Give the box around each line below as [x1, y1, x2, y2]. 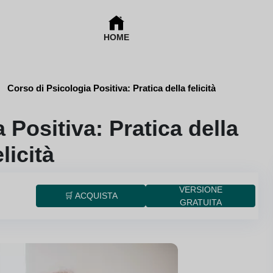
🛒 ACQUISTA [64, 191, 118, 200]
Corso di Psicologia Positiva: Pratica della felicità [7, 83, 216, 93]
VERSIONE [179, 184, 222, 194]
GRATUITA [179, 197, 222, 207]
